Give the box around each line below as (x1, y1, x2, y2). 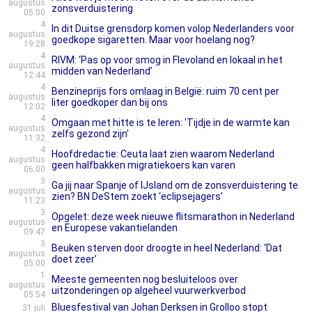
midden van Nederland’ (52, 65, 153, 77)
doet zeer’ (52, 253, 97, 265)
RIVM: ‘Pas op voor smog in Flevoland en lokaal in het (52, 54, 283, 65)
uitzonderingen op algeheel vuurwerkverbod (52, 285, 246, 296)
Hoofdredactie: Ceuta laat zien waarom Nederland (52, 148, 274, 159)
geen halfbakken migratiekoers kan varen (52, 159, 235, 171)
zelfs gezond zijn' (52, 128, 129, 139)
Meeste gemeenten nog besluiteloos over (52, 274, 238, 285)
